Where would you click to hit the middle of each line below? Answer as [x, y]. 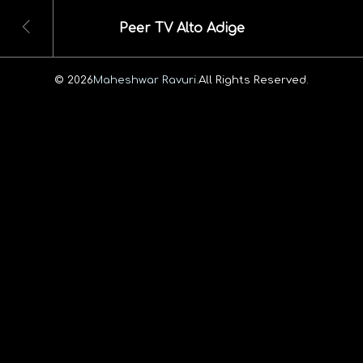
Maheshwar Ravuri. [146, 79]
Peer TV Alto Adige [181, 29]
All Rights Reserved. [254, 79]
